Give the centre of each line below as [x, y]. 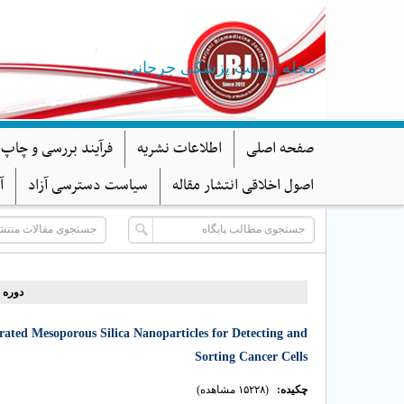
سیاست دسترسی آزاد [88, 186]
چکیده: [292, 390]
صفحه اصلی [280, 149]
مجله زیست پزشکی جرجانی [220, 68]
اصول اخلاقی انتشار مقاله [243, 186]
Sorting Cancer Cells [251, 357]
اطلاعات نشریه [179, 149]
